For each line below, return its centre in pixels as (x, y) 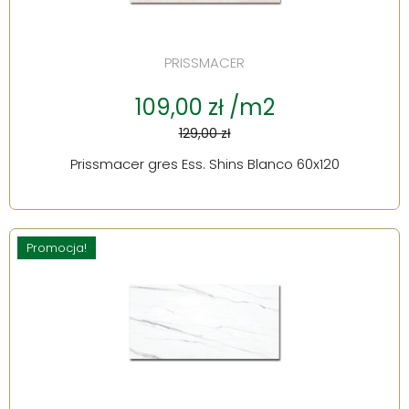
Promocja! (57, 248)
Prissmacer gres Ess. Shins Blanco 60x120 (204, 164)
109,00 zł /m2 (204, 108)
